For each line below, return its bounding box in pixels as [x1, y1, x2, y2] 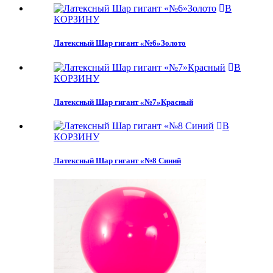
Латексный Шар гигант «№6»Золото [54, 38, 186, 48]
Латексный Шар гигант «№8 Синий [54, 156, 181, 166]
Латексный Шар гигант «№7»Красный [54, 97, 193, 107]
